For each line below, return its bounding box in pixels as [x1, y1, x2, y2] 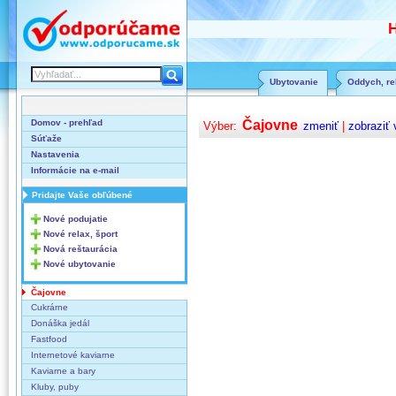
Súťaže [31, 133, 62, 143]
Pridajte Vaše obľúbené [32, 190, 133, 200]
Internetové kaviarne [31, 350, 115, 360]
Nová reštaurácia [43, 244, 118, 254]
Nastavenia [31, 149, 80, 159]
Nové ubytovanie [43, 259, 116, 269]
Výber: [203, 119, 240, 133]
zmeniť [303, 119, 339, 133]
